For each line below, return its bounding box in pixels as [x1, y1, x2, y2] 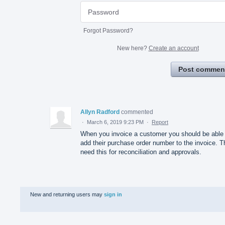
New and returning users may [30, 191, 104, 197]
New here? [117, 44, 149, 52]
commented [121, 108, 153, 116]
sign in [104, 191, 122, 197]
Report [152, 119, 168, 125]
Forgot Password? [83, 27, 133, 34]
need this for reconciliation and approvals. [80, 148, 201, 156]
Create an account [148, 44, 199, 52]
